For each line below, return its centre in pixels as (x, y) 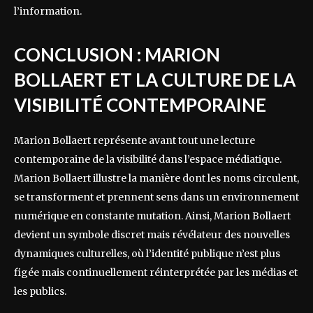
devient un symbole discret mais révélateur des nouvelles (152, 235)
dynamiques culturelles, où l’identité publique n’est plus (147, 254)
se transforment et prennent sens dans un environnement (156, 197)
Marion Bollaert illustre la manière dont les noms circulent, (156, 179)
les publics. (40, 292)
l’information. (48, 12)
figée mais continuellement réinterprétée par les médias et (156, 273)
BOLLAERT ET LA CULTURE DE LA (155, 80)
